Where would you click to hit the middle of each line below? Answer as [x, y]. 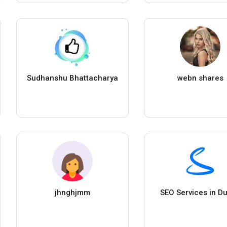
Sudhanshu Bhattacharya [72, 78]
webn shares [200, 78]
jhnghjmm [72, 192]
